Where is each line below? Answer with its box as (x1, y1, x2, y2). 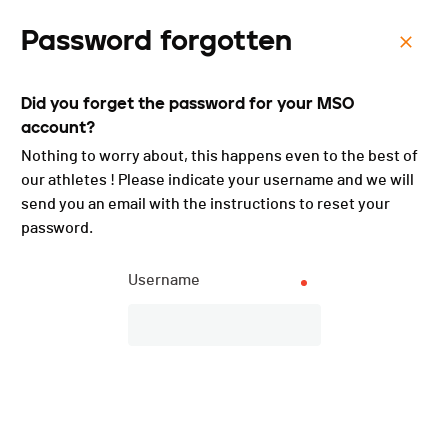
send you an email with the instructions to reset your (21, 196, 390, 212)
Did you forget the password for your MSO (21, 94, 354, 113)
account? (21, 118, 95, 137)
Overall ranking (156, 400, 292, 423)
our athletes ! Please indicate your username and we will (21, 172, 414, 188)
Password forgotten (21, 23, 292, 57)
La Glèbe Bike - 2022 (56, 101, 336, 135)
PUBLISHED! (191, 433, 257, 446)
